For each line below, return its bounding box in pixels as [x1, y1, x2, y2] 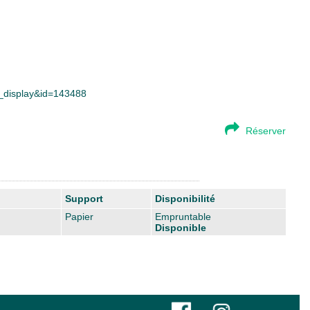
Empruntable [155, 210, 211, 222]
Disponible [155, 221, 206, 233]
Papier [65, 210, 93, 222]
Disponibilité [155, 192, 215, 204]
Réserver [246, 125, 286, 136]
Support [65, 192, 103, 204]
